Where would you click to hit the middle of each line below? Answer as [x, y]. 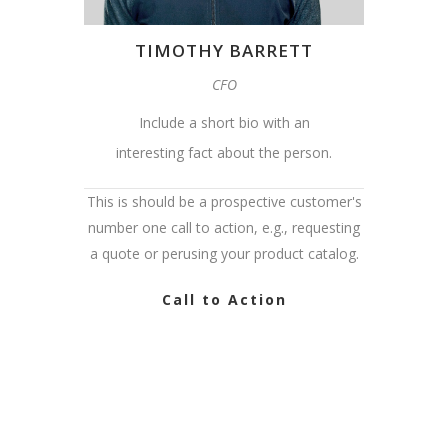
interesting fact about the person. [224, 153]
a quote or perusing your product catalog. [224, 254]
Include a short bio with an [224, 123]
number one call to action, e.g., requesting [224, 228]
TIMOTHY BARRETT [224, 51]
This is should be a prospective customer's [224, 202]
